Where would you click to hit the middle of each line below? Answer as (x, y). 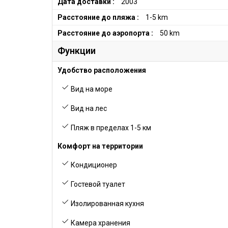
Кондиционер (93, 165)
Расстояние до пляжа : (98, 17)
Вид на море (91, 89)
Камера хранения (100, 223)
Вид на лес (88, 108)
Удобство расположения (102, 70)
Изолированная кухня (107, 204)
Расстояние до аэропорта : (105, 33)
